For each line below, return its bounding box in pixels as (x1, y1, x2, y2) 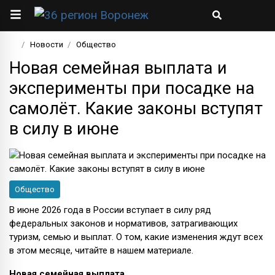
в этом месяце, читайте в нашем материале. (9, 244, 193, 256)
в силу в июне (9, 118, 119, 139)
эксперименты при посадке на (9, 77, 255, 98)
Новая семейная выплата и (9, 57, 227, 78)
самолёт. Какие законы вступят (9, 98, 263, 118)
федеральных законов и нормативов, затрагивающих (9, 217, 238, 229)
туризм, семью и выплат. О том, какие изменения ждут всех (9, 231, 263, 242)
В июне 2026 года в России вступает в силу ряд (9, 204, 211, 215)
